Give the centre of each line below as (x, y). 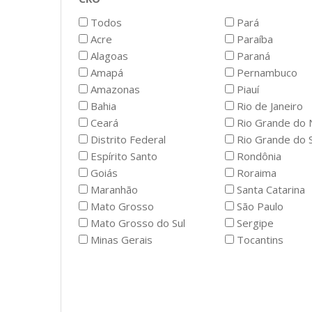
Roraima (255, 173)
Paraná (252, 56)
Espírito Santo (123, 156)
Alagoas (108, 56)
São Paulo (259, 206)
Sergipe (254, 223)
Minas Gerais (120, 240)
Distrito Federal (127, 140)
